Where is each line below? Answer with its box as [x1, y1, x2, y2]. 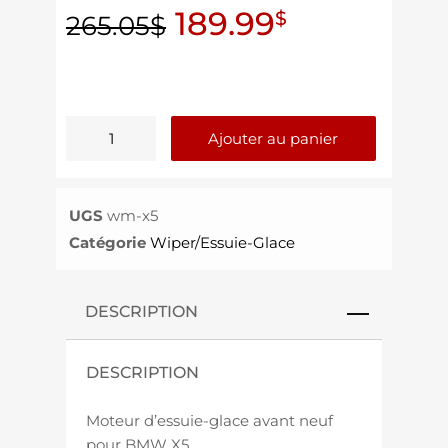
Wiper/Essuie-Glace [150, 232, 296, 252]
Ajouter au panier [208, 129, 339, 149]
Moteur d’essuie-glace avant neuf [86, 411, 333, 431]
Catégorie [69, 232, 147, 252]
